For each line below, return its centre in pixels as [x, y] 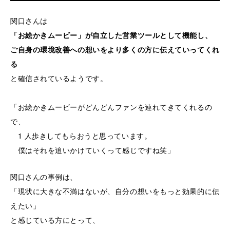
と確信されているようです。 [59, 78]
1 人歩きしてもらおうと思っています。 [81, 135]
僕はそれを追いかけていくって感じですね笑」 [93, 150]
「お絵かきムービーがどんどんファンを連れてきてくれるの [111, 107]
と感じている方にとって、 [55, 219]
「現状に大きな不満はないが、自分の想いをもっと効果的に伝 [115, 191]
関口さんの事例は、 [44, 176]
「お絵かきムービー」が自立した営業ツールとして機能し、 [111, 35]
